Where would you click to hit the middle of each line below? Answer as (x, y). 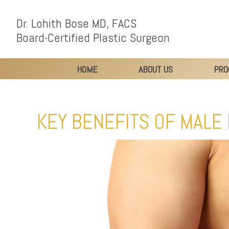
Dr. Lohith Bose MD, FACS (76, 23)
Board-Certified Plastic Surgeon (93, 38)
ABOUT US (156, 69)
